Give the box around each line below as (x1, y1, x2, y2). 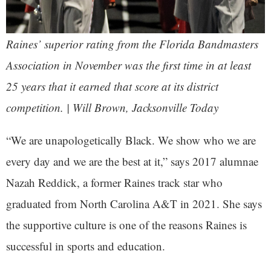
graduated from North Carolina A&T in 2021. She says (6, 196, 262, 212)
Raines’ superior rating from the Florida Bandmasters (6, 36, 258, 52)
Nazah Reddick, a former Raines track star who (6, 175, 223, 191)
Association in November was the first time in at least (6, 57, 251, 73)
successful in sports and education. (6, 238, 169, 254)
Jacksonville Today (132, 100, 218, 116)
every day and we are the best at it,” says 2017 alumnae (6, 154, 258, 169)
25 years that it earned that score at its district (6, 79, 218, 94)
